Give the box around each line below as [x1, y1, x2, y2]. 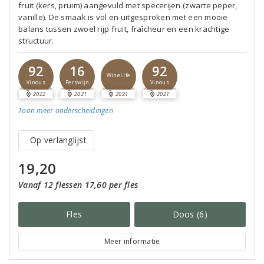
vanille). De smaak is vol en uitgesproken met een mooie [18, 12, 228, 22]
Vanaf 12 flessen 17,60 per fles [18, 179, 138, 190]
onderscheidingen [53, 105, 113, 115]
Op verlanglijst [30, 134, 87, 146]
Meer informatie [104, 236, 160, 246]
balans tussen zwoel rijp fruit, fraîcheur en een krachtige [18, 24, 230, 34]
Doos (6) [172, 209, 207, 220]
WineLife [106, 71, 131, 79]
